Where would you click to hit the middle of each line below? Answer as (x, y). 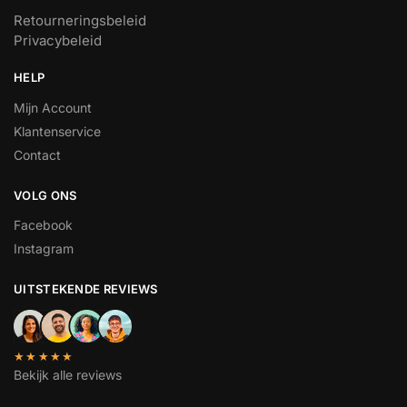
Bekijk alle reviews (68, 374)
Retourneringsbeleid (80, 21)
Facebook (43, 225)
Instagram (44, 249)
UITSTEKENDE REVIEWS (86, 289)
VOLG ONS (45, 195)
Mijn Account (53, 107)
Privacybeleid (58, 41)
